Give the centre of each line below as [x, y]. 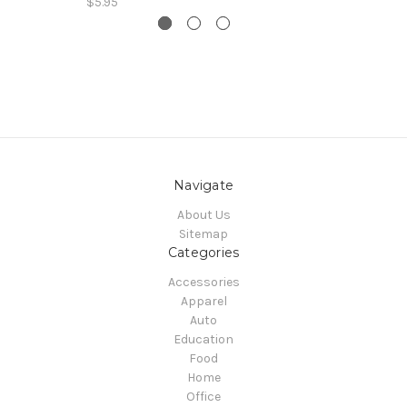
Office [203, 397]
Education [203, 340]
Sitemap [203, 234]
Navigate [203, 186]
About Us [203, 215]
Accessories [203, 283]
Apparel [203, 302]
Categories [203, 253]
